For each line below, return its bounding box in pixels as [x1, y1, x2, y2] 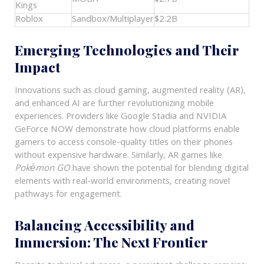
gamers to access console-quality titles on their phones [14, 135, 233, 151]
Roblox [15, 12, 43, 28]
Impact [14, 57, 60, 76]
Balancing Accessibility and [14, 216, 194, 235]
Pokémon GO [14, 161, 70, 177]
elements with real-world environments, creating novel [14, 174, 230, 190]
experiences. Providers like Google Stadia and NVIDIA [14, 109, 226, 125]
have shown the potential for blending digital [70, 161, 249, 177]
